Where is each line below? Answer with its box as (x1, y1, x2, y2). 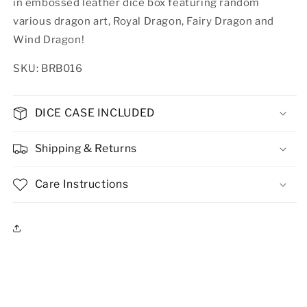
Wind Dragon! (13, 33, 85, 46)
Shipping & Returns (34, 141, 137, 155)
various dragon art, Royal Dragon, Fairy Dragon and (13, 14, 275, 27)
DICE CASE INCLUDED (34, 106, 155, 119)
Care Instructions (34, 177, 129, 191)
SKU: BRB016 (13, 62, 83, 75)
